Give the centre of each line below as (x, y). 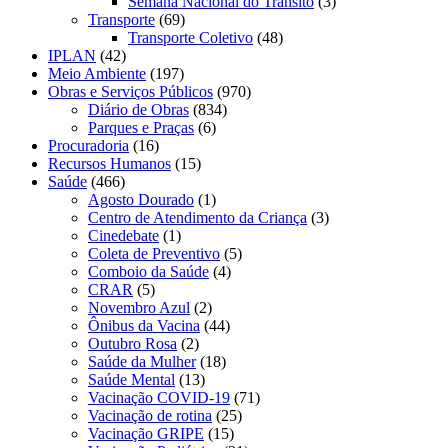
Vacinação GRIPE (146, 433)
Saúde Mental (131, 379)
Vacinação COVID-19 (159, 397)
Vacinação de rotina (150, 415)
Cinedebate (123, 235)
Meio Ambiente (97, 73)
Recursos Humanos (109, 163)
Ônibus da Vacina (144, 325)
